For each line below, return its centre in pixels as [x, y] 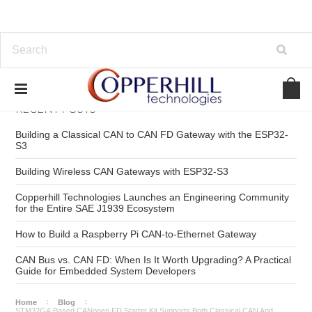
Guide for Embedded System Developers [106, 271]
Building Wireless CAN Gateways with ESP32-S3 [122, 171]
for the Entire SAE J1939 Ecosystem [95, 208]
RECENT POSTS [56, 108]
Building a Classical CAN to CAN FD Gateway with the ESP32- [152, 134]
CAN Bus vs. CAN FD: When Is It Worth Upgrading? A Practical [154, 260]
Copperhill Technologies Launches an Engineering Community [153, 197]
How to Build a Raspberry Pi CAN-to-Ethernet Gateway [136, 234]
